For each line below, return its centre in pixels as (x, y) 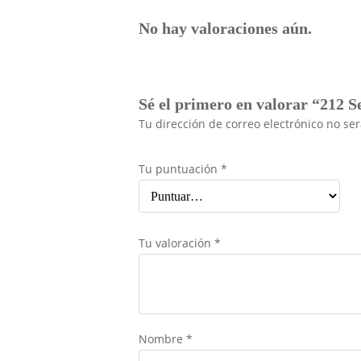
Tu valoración (176, 243)
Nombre (162, 338)
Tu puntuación (180, 168)
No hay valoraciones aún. (225, 28)
